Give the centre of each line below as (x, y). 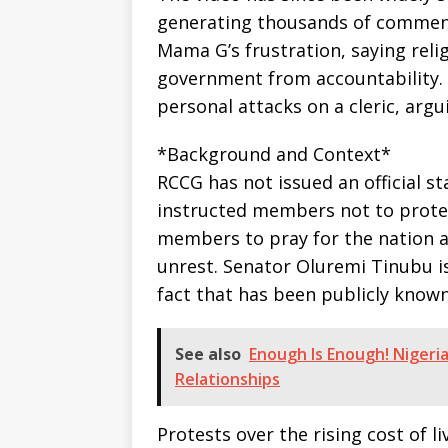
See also (208, 354)
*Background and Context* (274, 154)
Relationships (227, 379)
